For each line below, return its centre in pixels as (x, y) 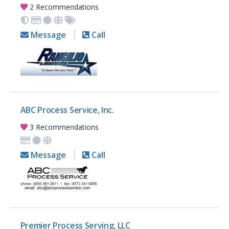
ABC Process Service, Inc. (67, 110)
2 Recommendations (63, 7)
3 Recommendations (63, 127)
